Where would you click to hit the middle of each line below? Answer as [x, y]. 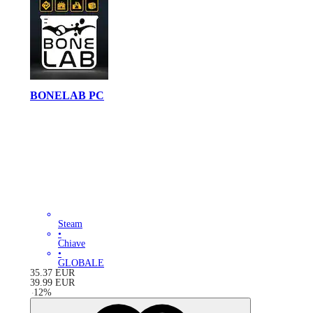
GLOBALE [81, 263]
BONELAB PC [67, 96]
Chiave [72, 243]
